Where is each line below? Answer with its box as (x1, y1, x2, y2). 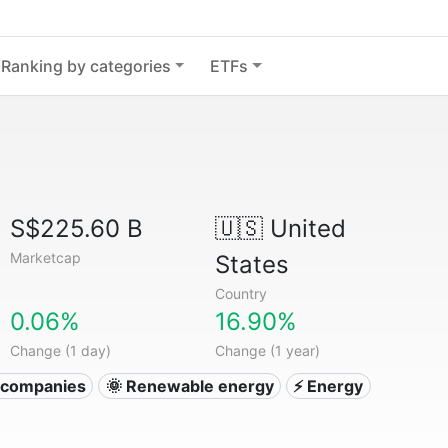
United (262, 214, 346, 243)
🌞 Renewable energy (105, 376, 274, 396)
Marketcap (10, 249, 82, 266)
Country (214, 285, 267, 302)
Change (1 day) (10, 342, 112, 359)
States (214, 250, 289, 279)
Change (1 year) (214, 342, 320, 359)
